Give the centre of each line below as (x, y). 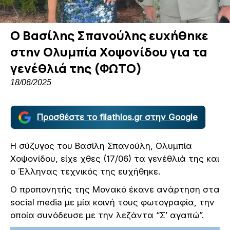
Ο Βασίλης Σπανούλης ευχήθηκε (109, 35)
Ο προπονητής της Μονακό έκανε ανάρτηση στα (115, 190)
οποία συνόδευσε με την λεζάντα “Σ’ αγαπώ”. (107, 215)
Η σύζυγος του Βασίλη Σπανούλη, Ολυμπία (101, 146)
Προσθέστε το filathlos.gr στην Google (117, 117)
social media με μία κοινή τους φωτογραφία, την (112, 203)
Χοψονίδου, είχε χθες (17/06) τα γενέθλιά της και (115, 159)
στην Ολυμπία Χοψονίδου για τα (109, 52)
